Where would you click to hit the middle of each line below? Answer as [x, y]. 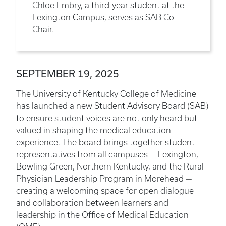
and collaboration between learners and [92, 203]
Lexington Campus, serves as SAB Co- [104, 17]
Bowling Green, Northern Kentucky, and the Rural [110, 166]
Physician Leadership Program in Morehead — [104, 178]
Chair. [43, 29]
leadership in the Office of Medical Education [102, 215]
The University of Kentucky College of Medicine [106, 94]
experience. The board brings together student [105, 142]
